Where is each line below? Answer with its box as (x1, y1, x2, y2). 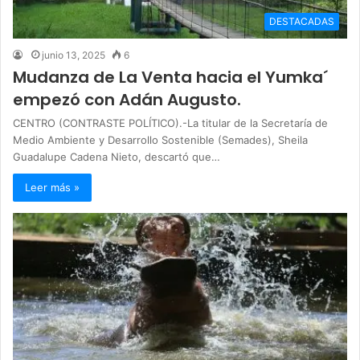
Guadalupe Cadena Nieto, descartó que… (13, 150, 220, 164)
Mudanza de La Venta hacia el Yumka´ (13, 66, 328, 89)
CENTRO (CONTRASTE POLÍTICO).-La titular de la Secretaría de (13, 117, 328, 130)
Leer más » (25, 181, 80, 194)
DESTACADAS (269, 15, 334, 28)
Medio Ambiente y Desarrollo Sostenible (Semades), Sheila (13, 133, 308, 147)
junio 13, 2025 (42, 49, 105, 62)
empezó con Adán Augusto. (13, 88, 241, 112)
